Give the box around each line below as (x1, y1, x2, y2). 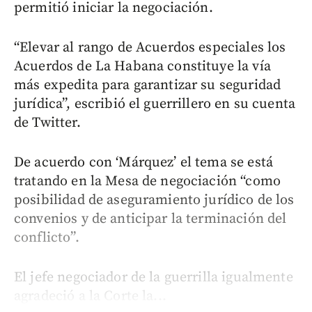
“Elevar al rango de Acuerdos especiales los (14, 38, 286, 56)
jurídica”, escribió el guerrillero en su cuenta (14, 95, 296, 113)
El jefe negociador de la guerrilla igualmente (14, 268, 293, 286)
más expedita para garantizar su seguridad (14, 76, 281, 94)
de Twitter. (14, 114, 81, 132)
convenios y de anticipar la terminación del (14, 210, 287, 228)
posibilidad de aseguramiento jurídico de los (14, 191, 295, 209)
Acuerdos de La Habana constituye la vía (14, 57, 271, 75)
